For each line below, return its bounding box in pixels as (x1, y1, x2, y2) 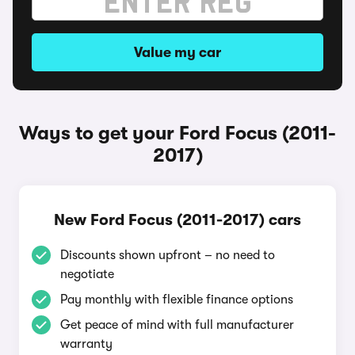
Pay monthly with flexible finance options (60, 292, 293, 307)
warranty (60, 337, 113, 351)
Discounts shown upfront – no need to (60, 248, 275, 262)
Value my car (134, 44, 221, 60)
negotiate (60, 267, 114, 281)
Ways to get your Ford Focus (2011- (19, 122, 336, 144)
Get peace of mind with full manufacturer (60, 318, 294, 332)
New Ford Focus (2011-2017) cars (54, 211, 301, 229)
